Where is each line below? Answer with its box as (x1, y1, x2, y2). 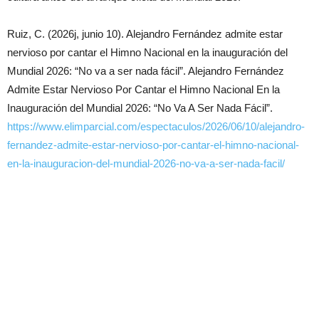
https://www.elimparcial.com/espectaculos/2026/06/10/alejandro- (7, 120, 305, 132)
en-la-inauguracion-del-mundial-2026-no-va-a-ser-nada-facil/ (7, 157, 285, 169)
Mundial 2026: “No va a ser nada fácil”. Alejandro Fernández (7, 64, 284, 77)
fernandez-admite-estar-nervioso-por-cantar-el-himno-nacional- (7, 138, 299, 151)
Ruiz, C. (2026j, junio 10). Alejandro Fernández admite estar (7, 27, 283, 40)
